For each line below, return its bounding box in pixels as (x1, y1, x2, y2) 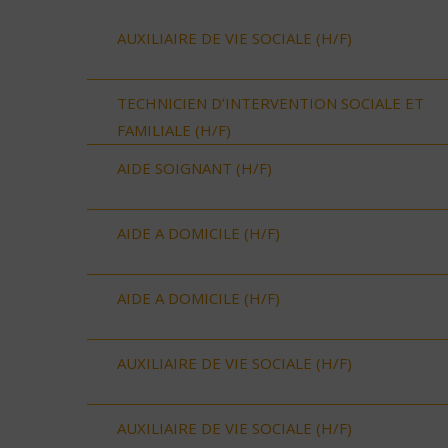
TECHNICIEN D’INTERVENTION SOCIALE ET (117, 92, 424, 113)
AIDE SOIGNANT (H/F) (117, 157, 272, 178)
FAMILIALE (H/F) (117, 119, 231, 140)
